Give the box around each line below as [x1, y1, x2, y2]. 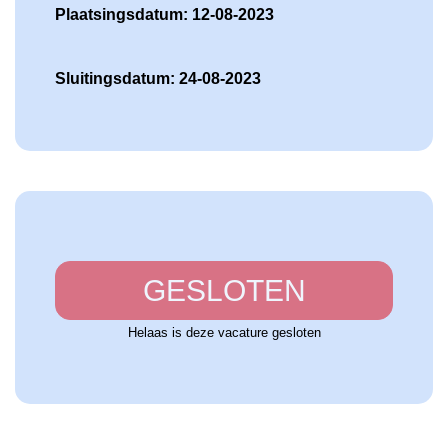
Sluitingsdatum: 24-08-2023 [55, 69, 261, 87]
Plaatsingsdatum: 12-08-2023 [55, 5, 274, 23]
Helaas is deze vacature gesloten [127, 324, 321, 340]
